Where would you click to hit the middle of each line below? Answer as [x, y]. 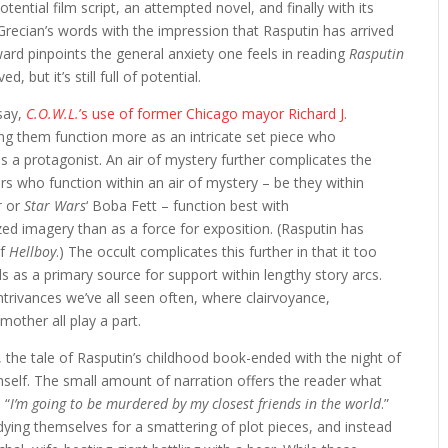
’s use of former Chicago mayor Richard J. [213, 113]
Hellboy [33, 251]
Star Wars [55, 205]
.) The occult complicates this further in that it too [217, 251]
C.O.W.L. [53, 113]
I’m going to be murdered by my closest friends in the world [196, 403]
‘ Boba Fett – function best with [188, 205]
